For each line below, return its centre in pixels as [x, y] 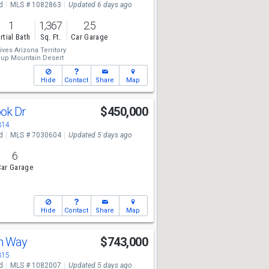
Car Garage [89, 37]
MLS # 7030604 [35, 135]
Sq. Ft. [50, 37]
